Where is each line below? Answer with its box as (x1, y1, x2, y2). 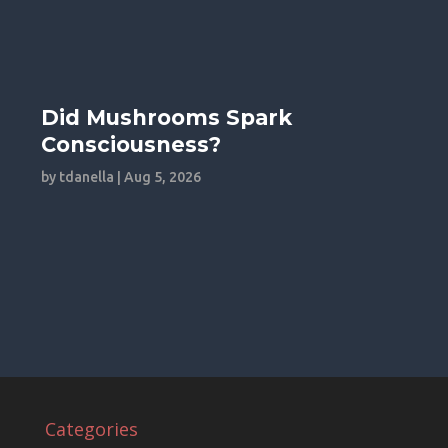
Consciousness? (41, 131, 222, 157)
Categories (44, 416, 138, 441)
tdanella (59, 168, 115, 185)
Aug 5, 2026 (124, 168, 202, 185)
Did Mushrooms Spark (41, 104, 293, 130)
